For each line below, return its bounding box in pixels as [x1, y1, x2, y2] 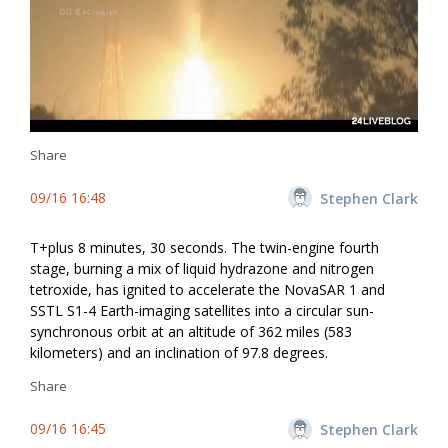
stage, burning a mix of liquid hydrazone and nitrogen [30, 259, 374, 279]
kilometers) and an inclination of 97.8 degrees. [30, 343, 328, 363]
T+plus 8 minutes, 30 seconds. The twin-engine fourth [30, 238, 379, 258]
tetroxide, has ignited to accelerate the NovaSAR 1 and [30, 280, 385, 300]
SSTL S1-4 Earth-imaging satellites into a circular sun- [30, 301, 374, 321]
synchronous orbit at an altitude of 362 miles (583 [30, 322, 352, 342]
